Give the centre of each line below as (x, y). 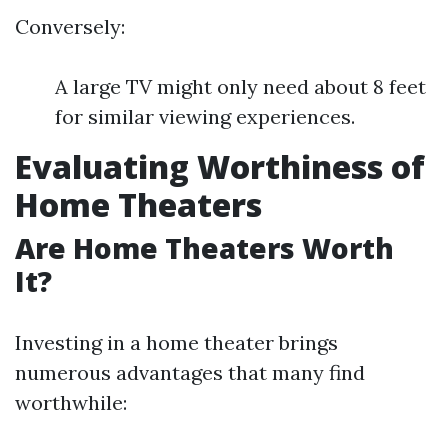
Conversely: (70, 26)
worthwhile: (71, 402)
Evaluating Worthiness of (220, 166)
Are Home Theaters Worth (204, 248)
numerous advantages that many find (190, 372)
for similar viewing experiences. (205, 116)
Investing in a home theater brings (176, 342)
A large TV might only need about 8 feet (240, 86)
